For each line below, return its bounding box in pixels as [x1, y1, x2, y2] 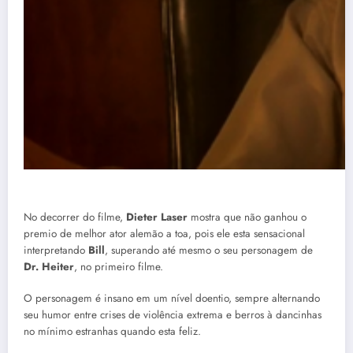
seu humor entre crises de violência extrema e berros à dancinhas [24, 307, 321, 322]
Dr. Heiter [24, 258, 74, 274]
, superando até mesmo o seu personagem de [105, 242, 313, 258]
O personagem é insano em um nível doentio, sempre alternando [24, 290, 320, 306]
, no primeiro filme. [74, 258, 163, 274]
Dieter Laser [126, 209, 188, 225]
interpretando [24, 242, 88, 258]
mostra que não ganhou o [188, 209, 307, 225]
